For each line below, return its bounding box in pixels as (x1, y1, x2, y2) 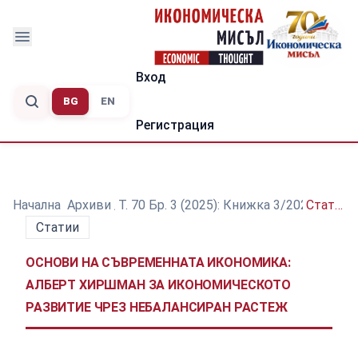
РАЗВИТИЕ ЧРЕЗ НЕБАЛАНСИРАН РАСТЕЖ (26, 299, 288, 315)
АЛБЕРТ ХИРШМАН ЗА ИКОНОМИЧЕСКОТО (26, 276, 291, 292)
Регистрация (135, 117, 214, 133)
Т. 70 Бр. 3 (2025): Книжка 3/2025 (117, 197, 315, 213)
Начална (13, 197, 61, 213)
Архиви (67, 197, 112, 213)
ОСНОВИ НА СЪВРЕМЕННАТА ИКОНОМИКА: (26, 254, 291, 270)
